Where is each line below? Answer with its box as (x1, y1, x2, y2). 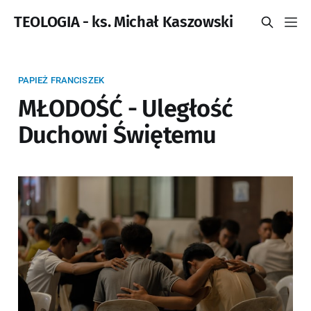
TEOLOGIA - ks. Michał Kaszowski (14, 12, 233, 31)
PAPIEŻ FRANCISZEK (17, 74, 104, 85)
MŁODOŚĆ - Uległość (17, 94, 233, 123)
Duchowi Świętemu (17, 120, 217, 149)
